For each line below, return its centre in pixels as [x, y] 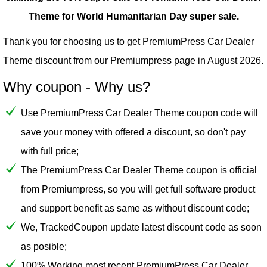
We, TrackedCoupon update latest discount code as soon [141, 228]
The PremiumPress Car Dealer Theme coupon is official [139, 170]
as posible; [44, 247]
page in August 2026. [218, 61]
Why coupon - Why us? [77, 87]
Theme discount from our [57, 61]
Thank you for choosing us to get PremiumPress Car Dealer [128, 42]
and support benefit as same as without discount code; [135, 209]
